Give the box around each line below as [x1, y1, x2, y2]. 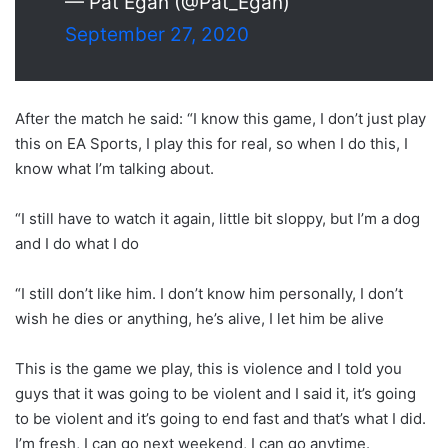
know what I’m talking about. [15, 158, 214, 178]
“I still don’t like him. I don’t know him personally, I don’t [15, 283, 403, 303]
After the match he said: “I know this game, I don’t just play [15, 108, 426, 128]
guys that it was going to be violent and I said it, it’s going [15, 383, 416, 403]
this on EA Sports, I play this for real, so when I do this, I [15, 133, 408, 153]
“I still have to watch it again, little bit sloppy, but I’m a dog [15, 208, 420, 228]
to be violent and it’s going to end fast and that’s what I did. [15, 408, 426, 428]
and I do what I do [15, 233, 139, 253]
